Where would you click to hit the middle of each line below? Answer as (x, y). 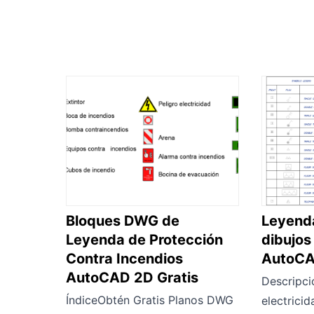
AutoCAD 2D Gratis (132, 277)
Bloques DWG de (123, 220)
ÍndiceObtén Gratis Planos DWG (150, 300)
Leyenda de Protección (144, 239)
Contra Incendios (124, 258)
